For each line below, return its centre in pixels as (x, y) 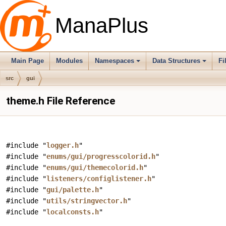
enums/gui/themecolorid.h (95, 168)
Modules (69, 61)
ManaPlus (102, 25)
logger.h (63, 146)
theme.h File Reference (61, 101)
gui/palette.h (73, 190)
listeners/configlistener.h (99, 179)
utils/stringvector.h (87, 201)
